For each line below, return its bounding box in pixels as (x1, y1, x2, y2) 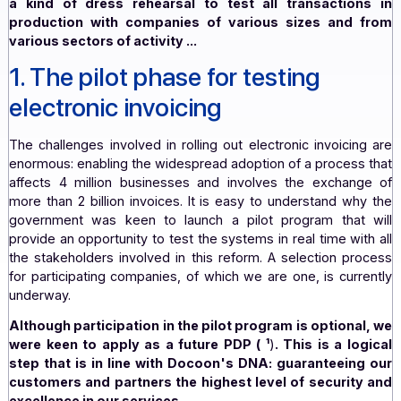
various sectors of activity (10, 125, 208, 143)
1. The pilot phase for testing (10, 157, 355, 192)
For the (10, 63, 63, 81)
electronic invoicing (10, 191, 246, 226)
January (10, 29, 64, 47)
